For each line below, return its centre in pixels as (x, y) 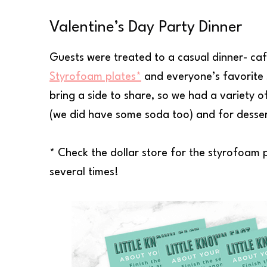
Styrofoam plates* (95, 77)
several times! (84, 172)
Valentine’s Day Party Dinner (146, 27)
